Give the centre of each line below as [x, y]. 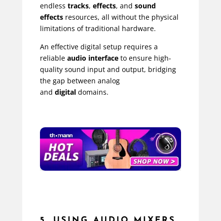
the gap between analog [80, 80]
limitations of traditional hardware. [98, 28]
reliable [53, 58]
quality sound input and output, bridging [108, 69]
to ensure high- [145, 58]
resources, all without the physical [121, 17]
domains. [92, 92]
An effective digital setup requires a [99, 46]
